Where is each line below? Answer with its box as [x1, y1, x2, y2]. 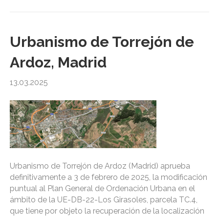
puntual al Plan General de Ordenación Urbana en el [10, 184, 195, 194]
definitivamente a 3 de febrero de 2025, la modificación [10, 173, 207, 182]
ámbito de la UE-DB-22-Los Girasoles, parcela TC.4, [10, 195, 197, 205]
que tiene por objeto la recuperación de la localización [10, 206, 204, 216]
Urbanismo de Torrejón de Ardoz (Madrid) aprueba [10, 161, 190, 171]
